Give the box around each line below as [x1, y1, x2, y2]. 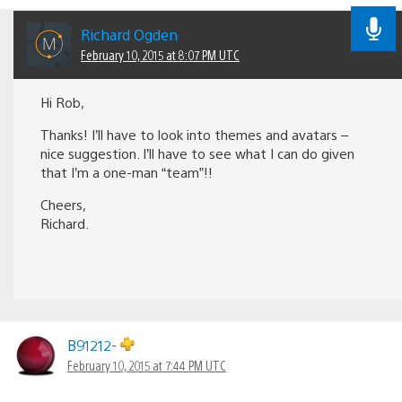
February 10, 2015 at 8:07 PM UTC [81, 46, 240, 63]
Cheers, [40, 195, 86, 213]
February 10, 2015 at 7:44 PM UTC [67, 356, 226, 373]
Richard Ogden [81, 24, 178, 44]
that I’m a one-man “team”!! [40, 162, 213, 180]
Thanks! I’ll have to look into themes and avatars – [40, 125, 348, 143]
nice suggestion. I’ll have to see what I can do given [40, 144, 354, 162]
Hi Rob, [40, 92, 84, 110]
